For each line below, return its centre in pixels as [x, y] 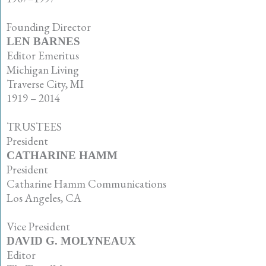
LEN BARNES [43, 41]
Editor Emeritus [43, 55]
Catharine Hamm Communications [86, 183]
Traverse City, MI [45, 84]
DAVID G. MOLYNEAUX [71, 240]
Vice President [38, 226]
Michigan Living [43, 69]
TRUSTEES [34, 126]
